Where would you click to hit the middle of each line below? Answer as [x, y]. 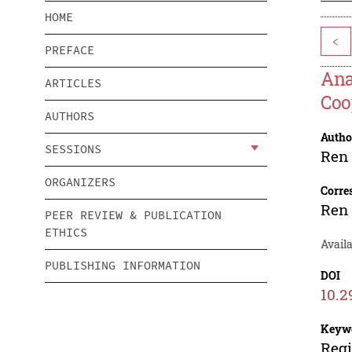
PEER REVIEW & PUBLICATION [133, 215]
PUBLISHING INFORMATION [123, 266]
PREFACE [70, 50]
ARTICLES [73, 83]
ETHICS [66, 233]
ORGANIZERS [80, 182]
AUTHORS [70, 116]
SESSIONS [73, 149]
